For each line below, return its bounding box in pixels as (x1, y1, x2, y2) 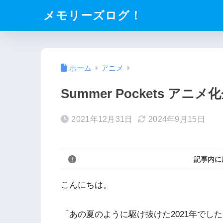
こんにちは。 (61, 180, 111, 190)
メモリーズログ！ (43, 8, 142, 22)
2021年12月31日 (71, 115, 133, 124)
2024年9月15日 (148, 115, 205, 124)
